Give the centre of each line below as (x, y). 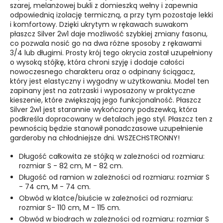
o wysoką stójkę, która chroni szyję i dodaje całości (97, 62)
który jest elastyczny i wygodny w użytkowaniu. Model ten (110, 81)
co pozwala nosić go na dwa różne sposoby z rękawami (106, 44)
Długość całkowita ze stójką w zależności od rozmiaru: (112, 157)
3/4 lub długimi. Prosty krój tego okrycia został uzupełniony (111, 53)
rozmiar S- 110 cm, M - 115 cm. (71, 208)
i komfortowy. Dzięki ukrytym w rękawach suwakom (99, 25)
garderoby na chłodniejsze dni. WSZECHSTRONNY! (95, 138)
